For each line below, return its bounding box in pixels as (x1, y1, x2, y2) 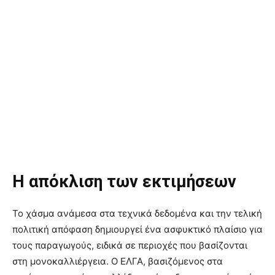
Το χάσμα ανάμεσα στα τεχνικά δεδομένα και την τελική (12, 207, 262, 220)
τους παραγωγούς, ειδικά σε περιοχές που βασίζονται (12, 239, 247, 252)
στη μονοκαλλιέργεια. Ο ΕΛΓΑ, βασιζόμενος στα (12, 255, 223, 268)
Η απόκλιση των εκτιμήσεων (12, 172, 236, 192)
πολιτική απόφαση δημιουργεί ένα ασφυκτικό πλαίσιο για (12, 223, 263, 236)
